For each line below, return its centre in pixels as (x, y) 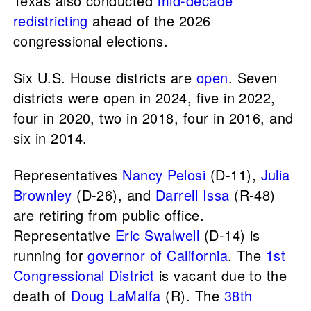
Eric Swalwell (157, 235)
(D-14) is (230, 235)
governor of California (158, 255)
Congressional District (84, 275)
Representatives (68, 174)
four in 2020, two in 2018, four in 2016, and (153, 117)
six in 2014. (50, 137)
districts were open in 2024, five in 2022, (144, 97)
